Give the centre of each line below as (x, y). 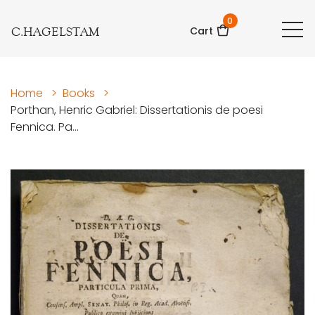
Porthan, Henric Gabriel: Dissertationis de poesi (137, 110)
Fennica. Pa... (45, 127)
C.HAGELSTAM (55, 32)
